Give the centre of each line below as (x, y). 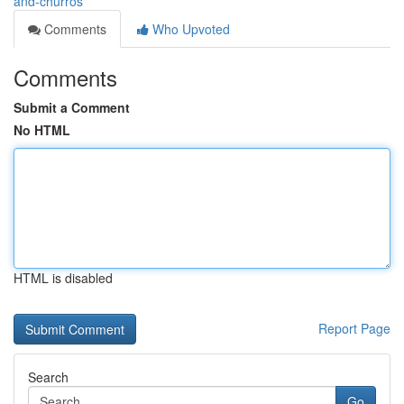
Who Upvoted (189, 29)
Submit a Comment (72, 107)
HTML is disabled (63, 278)
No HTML (42, 130)
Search (48, 377)
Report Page (354, 328)
